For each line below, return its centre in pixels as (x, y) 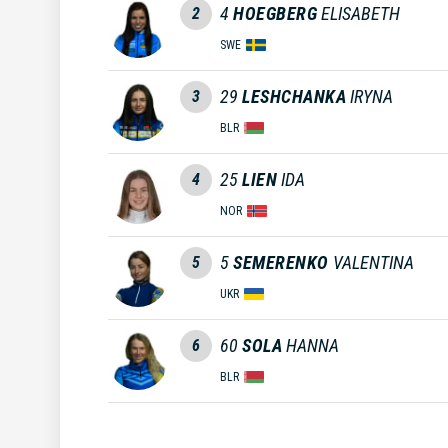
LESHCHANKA (294, 96)
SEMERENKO (281, 262)
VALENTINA (373, 262)
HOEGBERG (275, 13)
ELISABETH (360, 13)
